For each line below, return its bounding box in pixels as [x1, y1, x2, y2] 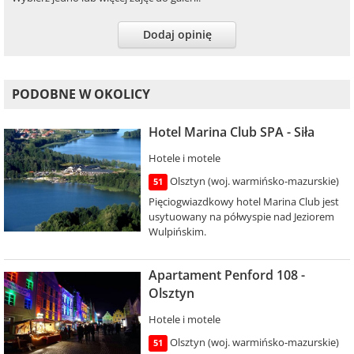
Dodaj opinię [142, 27, 212, 43]
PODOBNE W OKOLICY [12, 85, 150, 104]
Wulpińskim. [148, 224, 206, 239]
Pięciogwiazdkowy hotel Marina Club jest [148, 194, 339, 209]
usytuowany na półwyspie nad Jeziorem [148, 209, 334, 224]
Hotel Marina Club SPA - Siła [148, 123, 314, 141]
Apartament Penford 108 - [148, 266, 305, 284]
